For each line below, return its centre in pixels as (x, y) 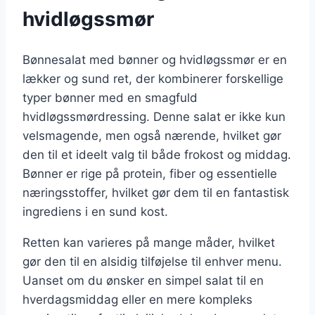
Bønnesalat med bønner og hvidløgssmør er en (155, 59)
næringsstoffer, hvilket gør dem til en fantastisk (156, 192)
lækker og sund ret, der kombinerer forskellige (153, 78)
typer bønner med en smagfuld (110, 97)
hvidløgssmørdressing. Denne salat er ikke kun (154, 116)
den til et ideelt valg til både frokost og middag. (157, 154)
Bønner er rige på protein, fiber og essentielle (150, 173)
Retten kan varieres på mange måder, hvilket (149, 242)
